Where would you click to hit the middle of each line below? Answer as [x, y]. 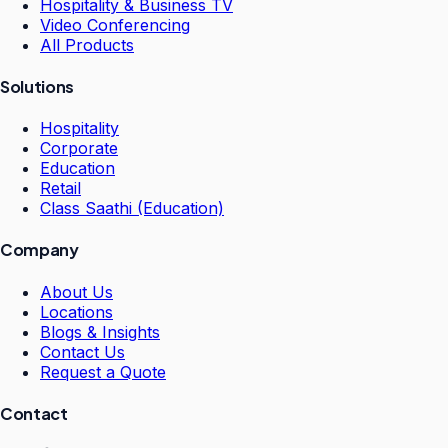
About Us [76, 291]
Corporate [79, 148]
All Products [87, 44]
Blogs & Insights [100, 331]
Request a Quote [103, 371]
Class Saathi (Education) [132, 208]
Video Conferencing [115, 24]
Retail [60, 188]
